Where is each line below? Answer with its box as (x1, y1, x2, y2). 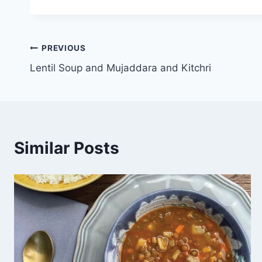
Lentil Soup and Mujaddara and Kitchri (30, 62, 211, 74)
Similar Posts (14, 138, 119, 158)
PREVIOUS (42, 43, 86, 53)
